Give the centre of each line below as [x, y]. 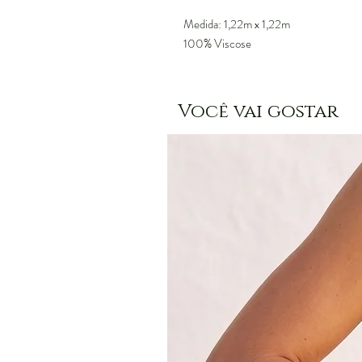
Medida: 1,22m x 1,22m [237, 24]
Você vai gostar [258, 112]
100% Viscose [217, 44]
